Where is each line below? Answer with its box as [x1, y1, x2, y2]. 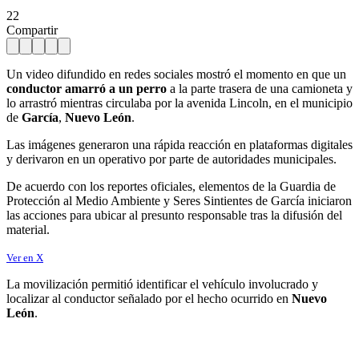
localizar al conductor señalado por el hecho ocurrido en [6, 291, 292, 305]
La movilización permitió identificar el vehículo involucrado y [6, 276, 318, 291]
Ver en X [6, 251, 43, 264]
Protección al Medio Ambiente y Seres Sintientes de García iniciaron [6, 193, 352, 208]
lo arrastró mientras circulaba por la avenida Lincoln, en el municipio [6, 95, 353, 110]
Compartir [6, 22, 58, 37]
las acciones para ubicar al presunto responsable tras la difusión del [6, 208, 342, 222]
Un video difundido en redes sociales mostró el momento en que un [6, 67, 346, 81]
